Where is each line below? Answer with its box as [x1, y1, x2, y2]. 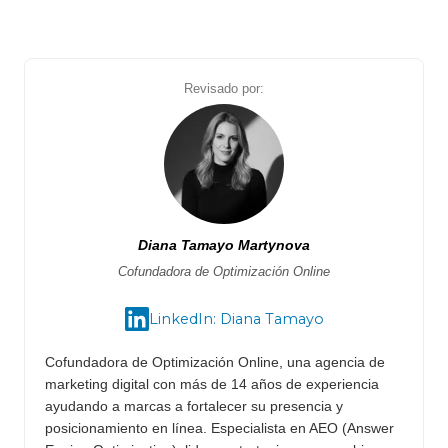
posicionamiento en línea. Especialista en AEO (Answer [45, 420, 394, 437]
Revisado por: [184, 82, 264, 97]
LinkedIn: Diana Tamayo [148, 309, 324, 328]
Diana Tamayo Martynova [138, 237, 310, 254]
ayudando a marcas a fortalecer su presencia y [45, 398, 343, 415]
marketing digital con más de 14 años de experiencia [45, 376, 379, 393]
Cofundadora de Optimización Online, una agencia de [45, 354, 385, 371]
